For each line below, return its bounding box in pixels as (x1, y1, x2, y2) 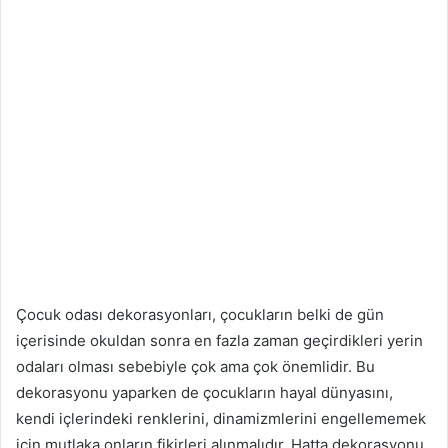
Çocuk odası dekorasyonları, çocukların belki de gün (16, 304, 384, 324)
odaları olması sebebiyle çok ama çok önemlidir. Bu (16, 356, 375, 376)
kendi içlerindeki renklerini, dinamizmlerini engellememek (16, 408, 426, 428)
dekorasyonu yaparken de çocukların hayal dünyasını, (16, 382, 393, 402)
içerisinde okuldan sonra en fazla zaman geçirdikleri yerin (16, 330, 423, 350)
